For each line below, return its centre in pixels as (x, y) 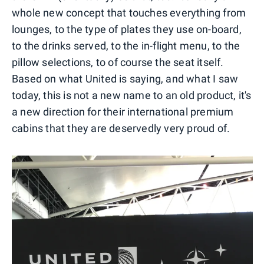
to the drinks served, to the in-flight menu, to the (126, 45)
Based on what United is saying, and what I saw (125, 78)
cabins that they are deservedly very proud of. (121, 128)
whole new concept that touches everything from (129, 12)
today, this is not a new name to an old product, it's (132, 95)
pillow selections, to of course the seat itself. (118, 62)
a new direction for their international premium (123, 111)
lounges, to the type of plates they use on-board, (127, 29)
